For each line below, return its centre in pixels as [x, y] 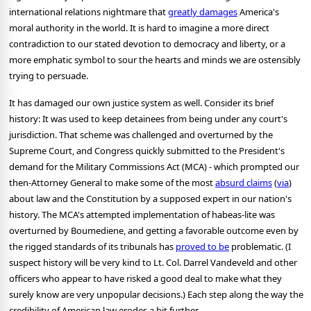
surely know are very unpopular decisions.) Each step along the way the [156, 295]
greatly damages [203, 12]
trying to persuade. [49, 76]
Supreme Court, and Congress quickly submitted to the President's [147, 151]
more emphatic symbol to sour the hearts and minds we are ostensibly [155, 60]
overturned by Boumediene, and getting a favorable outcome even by [154, 231]
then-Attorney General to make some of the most [112, 183]
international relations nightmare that [89, 12]
